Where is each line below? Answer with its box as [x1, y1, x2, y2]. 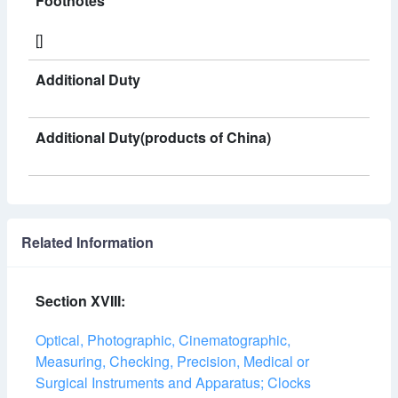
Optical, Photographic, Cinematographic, [36, 330, 291, 350]
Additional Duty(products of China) [36, 127, 271, 147]
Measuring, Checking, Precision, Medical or [36, 351, 309, 371]
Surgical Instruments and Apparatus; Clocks [36, 372, 311, 393]
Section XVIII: [36, 291, 125, 311]
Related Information [21, 232, 154, 252]
